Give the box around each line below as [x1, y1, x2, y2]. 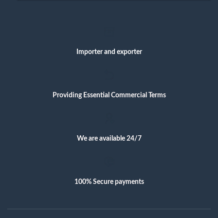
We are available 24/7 [76, 134, 142, 142]
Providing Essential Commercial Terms [52, 91, 166, 99]
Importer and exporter [76, 48, 142, 56]
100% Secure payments [74, 178, 144, 185]
